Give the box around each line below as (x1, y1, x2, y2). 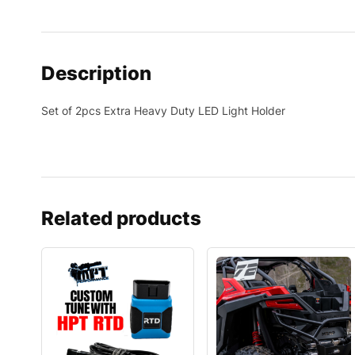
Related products (41, 207, 201, 230)
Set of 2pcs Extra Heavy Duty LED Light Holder (41, 104, 285, 117)
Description (41, 62, 151, 85)
